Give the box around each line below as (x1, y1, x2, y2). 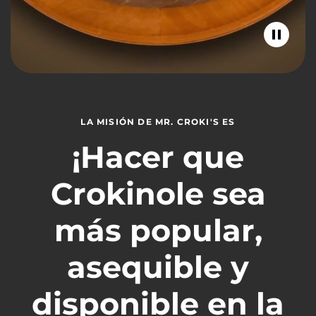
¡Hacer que (72, 138, 244, 176)
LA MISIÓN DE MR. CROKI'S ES (80, 116, 236, 127)
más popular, (54, 211, 262, 249)
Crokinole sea (50, 174, 266, 212)
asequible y (67, 248, 249, 286)
